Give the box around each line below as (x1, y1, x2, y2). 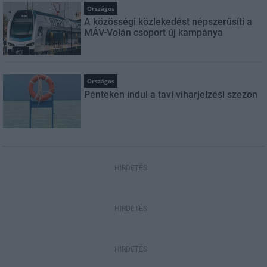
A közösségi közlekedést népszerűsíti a (84, 15, 253, 27)
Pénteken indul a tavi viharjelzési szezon (84, 88, 258, 100)
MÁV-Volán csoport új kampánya (84, 26, 223, 38)
